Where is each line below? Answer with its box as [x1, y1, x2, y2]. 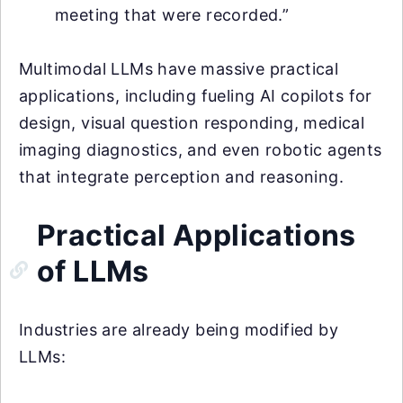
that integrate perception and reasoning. [19, 166, 344, 186]
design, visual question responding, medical [19, 112, 365, 132]
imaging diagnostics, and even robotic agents [19, 139, 382, 159]
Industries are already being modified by [19, 319, 338, 339]
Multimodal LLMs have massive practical [19, 58, 339, 78]
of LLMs [37, 253, 149, 289]
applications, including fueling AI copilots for [19, 85, 372, 105]
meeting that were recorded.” [55, 4, 290, 24]
